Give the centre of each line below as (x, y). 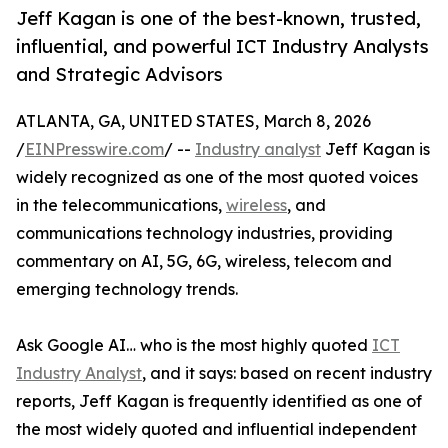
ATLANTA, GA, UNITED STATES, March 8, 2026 (193, 121)
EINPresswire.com (94, 149)
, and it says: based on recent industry (287, 373)
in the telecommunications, (121, 205)
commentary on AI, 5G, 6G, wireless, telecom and (204, 261)
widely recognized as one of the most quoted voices (217, 177)
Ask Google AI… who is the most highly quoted (194, 345)
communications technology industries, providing (204, 233)
